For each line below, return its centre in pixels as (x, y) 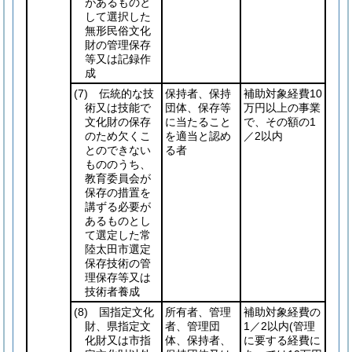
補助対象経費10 (283, 93)
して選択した (118, 16)
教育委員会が (118, 178)
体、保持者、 (198, 340)
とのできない (118, 150)
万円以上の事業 (282, 108)
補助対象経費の (282, 312)
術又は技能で (118, 108)
